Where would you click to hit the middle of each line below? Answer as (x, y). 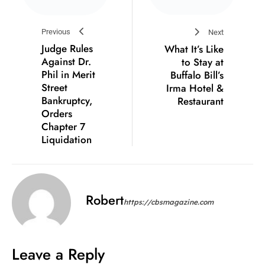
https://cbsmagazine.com (169, 202)
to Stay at (203, 62)
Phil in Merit (68, 74)
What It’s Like (194, 49)
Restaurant (201, 101)
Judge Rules (67, 48)
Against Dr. (66, 61)
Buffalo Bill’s (197, 75)
